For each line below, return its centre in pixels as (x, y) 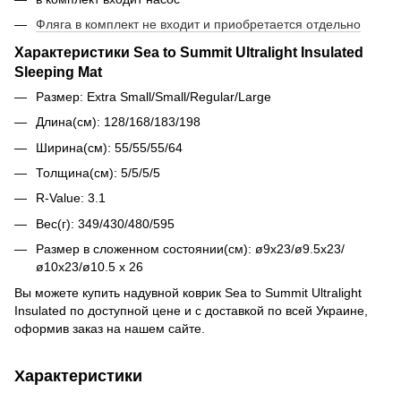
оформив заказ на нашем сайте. (110, 328)
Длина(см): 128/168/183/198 (118, 122)
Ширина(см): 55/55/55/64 (109, 147)
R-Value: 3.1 (71, 198)
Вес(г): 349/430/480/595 (105, 223)
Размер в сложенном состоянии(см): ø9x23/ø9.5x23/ (190, 249)
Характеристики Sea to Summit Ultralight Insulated (189, 51)
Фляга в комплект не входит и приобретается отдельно (198, 25)
